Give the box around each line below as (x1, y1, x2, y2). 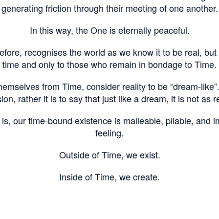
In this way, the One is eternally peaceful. (29, 23, 190, 37)
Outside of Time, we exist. (59, 148, 160, 161)
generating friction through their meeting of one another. (1, 1, 218, 15)
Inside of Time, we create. (59, 170, 160, 183)
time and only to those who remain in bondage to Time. (2, 58, 217, 71)
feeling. (95, 126, 124, 139)
